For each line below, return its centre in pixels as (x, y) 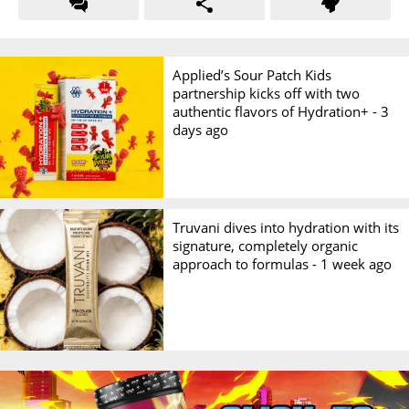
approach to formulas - (247, 263)
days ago (201, 129)
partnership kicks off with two (267, 93)
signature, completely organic (266, 245)
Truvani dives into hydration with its (286, 227)
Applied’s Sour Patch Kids (252, 74)
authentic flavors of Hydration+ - (277, 111)
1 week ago (357, 263)
